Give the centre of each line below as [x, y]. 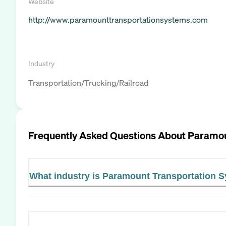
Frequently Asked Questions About [108, 135]
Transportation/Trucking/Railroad [88, 83]
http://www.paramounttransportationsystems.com [118, 20]
